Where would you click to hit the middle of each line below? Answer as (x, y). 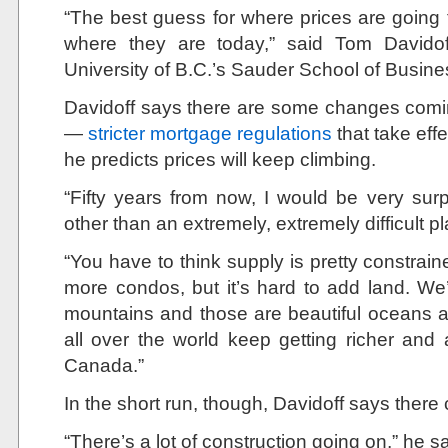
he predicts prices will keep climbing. (220, 159)
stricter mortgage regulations (210, 133)
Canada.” (104, 365)
